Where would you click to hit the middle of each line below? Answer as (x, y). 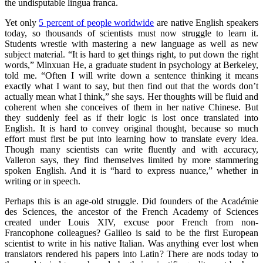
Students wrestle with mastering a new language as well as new (131, 43)
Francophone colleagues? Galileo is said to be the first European (131, 232)
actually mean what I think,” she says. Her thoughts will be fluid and (131, 96)
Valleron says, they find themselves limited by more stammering (131, 160)
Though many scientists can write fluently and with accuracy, (131, 149)
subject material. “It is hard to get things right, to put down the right (131, 54)
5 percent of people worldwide (97, 22)
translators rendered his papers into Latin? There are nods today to (131, 254)
